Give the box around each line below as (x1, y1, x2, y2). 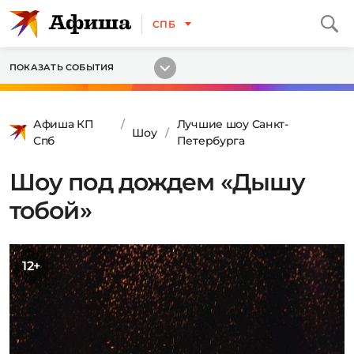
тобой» (9, 196, 92, 225)
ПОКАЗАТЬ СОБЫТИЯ (9, 62, 115, 73)
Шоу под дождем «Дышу (9, 168, 306, 197)
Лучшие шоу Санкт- (176, 117, 288, 131)
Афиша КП (33, 117, 94, 131)
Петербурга (176, 134, 245, 148)
